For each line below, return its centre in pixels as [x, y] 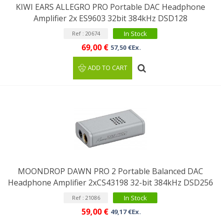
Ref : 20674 [86, 33]
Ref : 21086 [86, 198]
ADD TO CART [108, 68]
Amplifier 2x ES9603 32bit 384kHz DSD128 [110, 18]
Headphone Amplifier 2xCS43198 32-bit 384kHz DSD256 [110, 183]
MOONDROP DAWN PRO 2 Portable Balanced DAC [110, 171]
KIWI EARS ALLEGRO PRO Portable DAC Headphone [110, 7]
